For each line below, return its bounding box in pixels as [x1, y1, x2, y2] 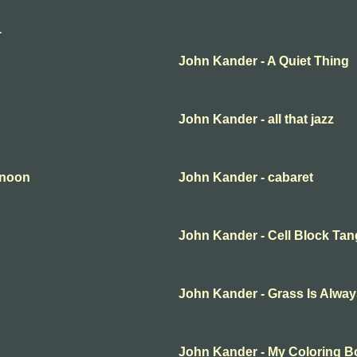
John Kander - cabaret [178, 171, 313, 185]
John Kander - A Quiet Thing [178, 54, 349, 69]
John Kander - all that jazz [178, 112, 334, 127]
